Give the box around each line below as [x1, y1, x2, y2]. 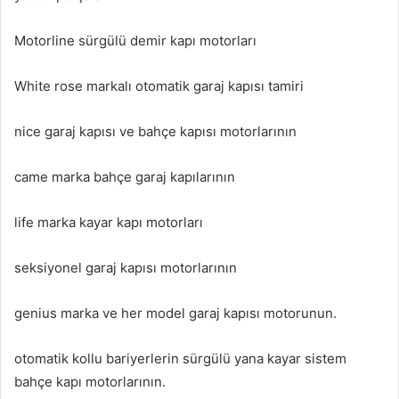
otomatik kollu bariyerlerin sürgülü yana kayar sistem [14, 350, 346, 368]
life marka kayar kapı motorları [14, 214, 203, 232]
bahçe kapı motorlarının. [14, 373, 166, 391]
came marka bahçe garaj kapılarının [14, 168, 235, 186]
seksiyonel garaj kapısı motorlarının [14, 259, 237, 277]
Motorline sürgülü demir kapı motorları [14, 32, 256, 50]
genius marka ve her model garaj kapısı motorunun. [14, 305, 337, 322]
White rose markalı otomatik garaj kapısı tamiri [14, 77, 304, 95]
